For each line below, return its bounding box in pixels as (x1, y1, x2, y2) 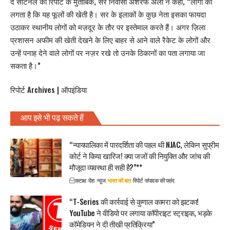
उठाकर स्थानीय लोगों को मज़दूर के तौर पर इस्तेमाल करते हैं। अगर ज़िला (10, 21, 205, 32)
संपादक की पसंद (145, 177, 175, 185)
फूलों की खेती (52, 8, 87, 20)
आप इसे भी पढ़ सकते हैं (21, 113, 83, 123)
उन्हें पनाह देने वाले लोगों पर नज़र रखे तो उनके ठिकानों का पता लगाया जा (10, 46, 205, 58)
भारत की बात (108, 177, 131, 185)
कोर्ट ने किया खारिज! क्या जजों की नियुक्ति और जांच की (69, 150, 209, 162)
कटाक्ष (74, 177, 86, 185)
